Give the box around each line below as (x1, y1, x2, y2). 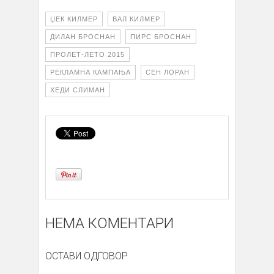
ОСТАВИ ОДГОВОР (45, 250, 128, 262)
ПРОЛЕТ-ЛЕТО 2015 (50, 51, 125, 59)
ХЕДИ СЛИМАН (50, 86, 105, 94)
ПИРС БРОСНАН (130, 33, 191, 41)
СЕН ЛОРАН (146, 68, 190, 76)
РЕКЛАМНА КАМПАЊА (50, 68, 131, 76)
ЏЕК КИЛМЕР (50, 15, 98, 23)
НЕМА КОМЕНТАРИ (45, 215, 174, 232)
